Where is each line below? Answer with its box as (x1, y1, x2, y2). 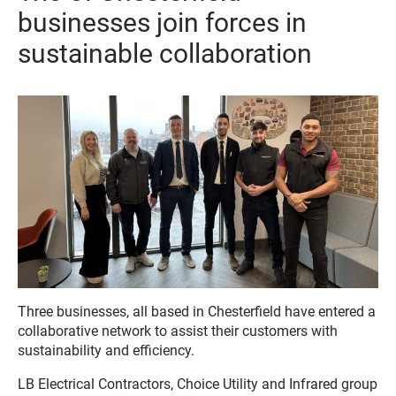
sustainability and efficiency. (18, 341, 194, 359)
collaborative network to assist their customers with (18, 322, 338, 339)
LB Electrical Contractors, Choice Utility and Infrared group (18, 375, 377, 392)
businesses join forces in (18, 6, 307, 38)
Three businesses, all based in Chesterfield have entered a (18, 302, 376, 320)
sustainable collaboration (18, 37, 312, 69)
